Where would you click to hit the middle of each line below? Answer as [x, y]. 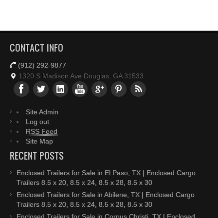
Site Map [39, 141]
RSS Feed [42, 131]
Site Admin [42, 112]
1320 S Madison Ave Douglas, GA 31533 [80, 76]
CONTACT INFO [36, 48]
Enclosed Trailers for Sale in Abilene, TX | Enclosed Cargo [106, 195]
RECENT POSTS [37, 156]
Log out [37, 122]
